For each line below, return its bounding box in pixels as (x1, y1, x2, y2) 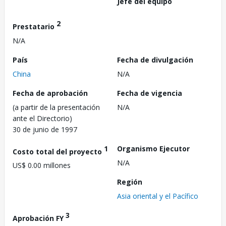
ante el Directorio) (13, 113, 72, 123)
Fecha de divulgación (117, 54, 193, 65)
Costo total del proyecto (13, 146, 104, 156)
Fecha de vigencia (117, 88, 182, 98)
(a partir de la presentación (13, 102, 100, 112)
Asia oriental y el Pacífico (117, 191, 198, 201)
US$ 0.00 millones (13, 160, 71, 171)
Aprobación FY (13, 213, 66, 223)
